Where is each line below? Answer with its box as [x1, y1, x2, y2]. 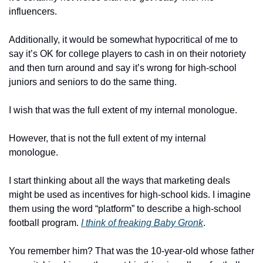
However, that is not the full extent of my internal [9, 133, 206, 143]
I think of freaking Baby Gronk [81, 218, 203, 228]
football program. [9, 218, 81, 228]
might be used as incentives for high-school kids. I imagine [9, 190, 251, 200]
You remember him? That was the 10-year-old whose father [9, 246, 254, 256]
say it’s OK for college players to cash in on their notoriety [9, 49, 246, 59]
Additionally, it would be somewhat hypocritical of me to [9, 35, 238, 45]
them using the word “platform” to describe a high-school [9, 204, 241, 214]
